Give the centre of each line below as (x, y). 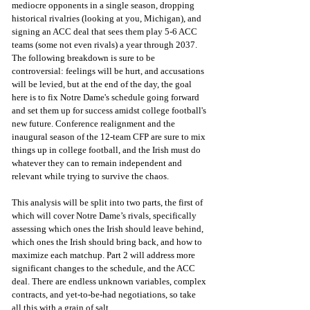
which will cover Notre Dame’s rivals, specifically (105, 216)
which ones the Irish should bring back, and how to (108, 242)
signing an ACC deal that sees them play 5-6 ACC (106, 32)
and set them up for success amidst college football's (110, 111)
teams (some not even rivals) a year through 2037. (106, 45)
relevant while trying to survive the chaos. (91, 176)
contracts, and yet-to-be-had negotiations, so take (105, 295)
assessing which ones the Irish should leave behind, (109, 229)
